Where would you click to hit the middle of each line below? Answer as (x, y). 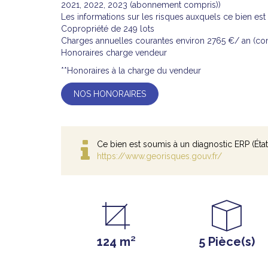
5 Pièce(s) (226, 242)
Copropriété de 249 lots (108, 29)
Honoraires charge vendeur (114, 53)
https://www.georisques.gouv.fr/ (159, 156)
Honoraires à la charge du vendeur (134, 71)
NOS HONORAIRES (110, 94)
